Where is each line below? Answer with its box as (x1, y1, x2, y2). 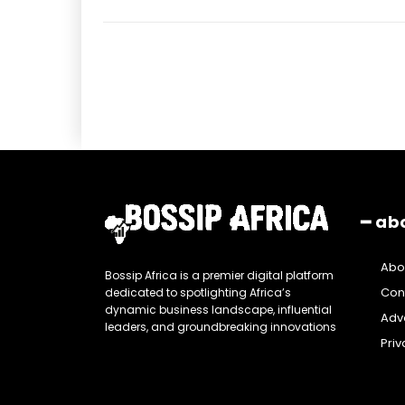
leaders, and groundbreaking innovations (105, 319, 336, 335)
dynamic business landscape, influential (105, 302, 332, 318)
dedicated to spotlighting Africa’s (105, 285, 291, 301)
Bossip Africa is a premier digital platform (105, 268, 334, 284)
